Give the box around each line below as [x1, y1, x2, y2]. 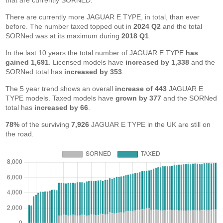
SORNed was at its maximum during [5, 32, 122, 40]
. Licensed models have [49, 58, 126, 66]
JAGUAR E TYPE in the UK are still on [89, 120, 211, 128]
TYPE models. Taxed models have [5, 94, 116, 102]
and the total [161, 22, 203, 30]
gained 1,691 [5, 58, 49, 66]
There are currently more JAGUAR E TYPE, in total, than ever [5, 13, 200, 21]
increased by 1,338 [125, 58, 190, 66]
